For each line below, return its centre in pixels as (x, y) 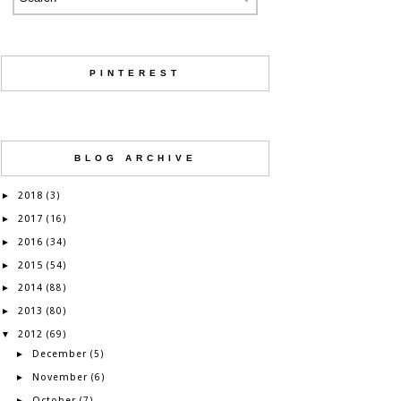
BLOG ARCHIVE (135, 158)
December (59, 354)
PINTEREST (135, 73)
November (60, 377)
